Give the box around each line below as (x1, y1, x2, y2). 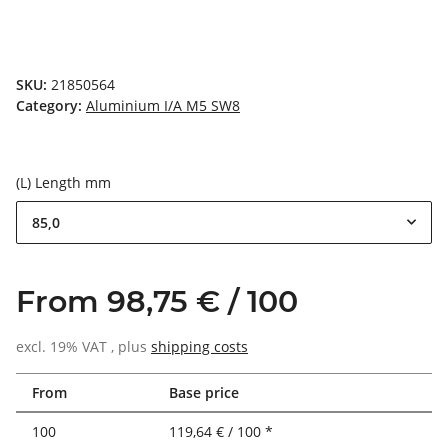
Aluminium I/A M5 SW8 (86, 95, 240, 115)
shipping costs (151, 336, 248, 356)
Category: (16, 95, 86, 115)
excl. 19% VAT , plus (16, 336, 151, 356)
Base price (169, 382, 239, 402)
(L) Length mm (16, 172, 115, 192)
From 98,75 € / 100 (16, 282, 298, 320)
